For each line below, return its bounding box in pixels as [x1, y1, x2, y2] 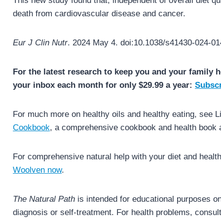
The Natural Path [13, 194, 75, 204]
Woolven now [13, 165, 62, 175]
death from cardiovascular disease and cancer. [13, 8, 186, 18]
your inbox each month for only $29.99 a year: [13, 80, 195, 90]
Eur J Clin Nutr [13, 37, 68, 47]
